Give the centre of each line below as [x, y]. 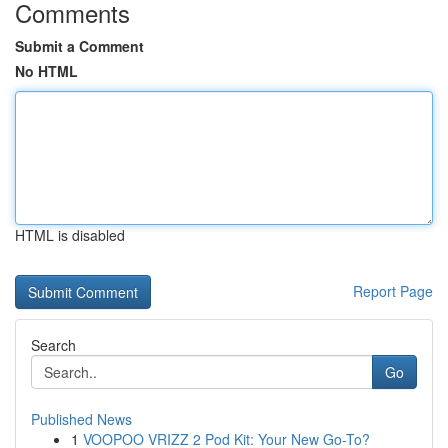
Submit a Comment [79, 46]
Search [53, 345]
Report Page [393, 291]
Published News [81, 419]
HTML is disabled [70, 235]
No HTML [46, 71]
